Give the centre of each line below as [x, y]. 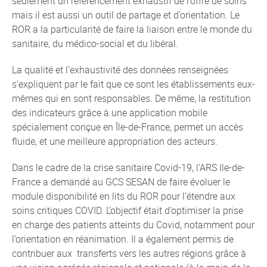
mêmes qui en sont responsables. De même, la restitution [131, 98]
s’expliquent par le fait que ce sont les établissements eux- [133, 84]
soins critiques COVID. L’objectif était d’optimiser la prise [128, 210]
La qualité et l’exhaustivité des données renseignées [120, 70]
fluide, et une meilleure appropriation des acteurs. [115, 141]
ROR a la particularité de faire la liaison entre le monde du [132, 29]
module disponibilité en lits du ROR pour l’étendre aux [124, 196]
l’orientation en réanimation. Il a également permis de [123, 239]
